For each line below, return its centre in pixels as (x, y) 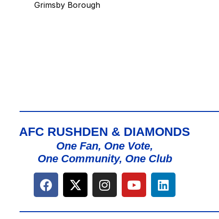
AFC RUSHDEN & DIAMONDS (105, 132)
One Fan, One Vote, (105, 146)
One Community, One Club (105, 159)
